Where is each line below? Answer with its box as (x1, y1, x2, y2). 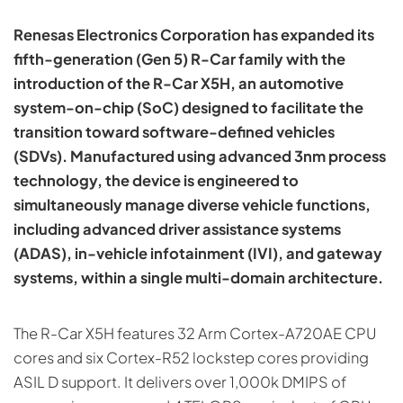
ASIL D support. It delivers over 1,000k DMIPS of (13, 372, 346, 391)
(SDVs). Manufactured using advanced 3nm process (13, 146, 386, 166)
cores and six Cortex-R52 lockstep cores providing (13, 347, 369, 367)
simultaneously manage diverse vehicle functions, (13, 194, 371, 214)
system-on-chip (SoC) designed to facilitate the (13, 97, 363, 117)
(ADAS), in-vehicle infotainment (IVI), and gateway (13, 243, 382, 263)
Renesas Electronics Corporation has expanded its (13, 24, 374, 44)
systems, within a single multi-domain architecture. (13, 267, 383, 287)
